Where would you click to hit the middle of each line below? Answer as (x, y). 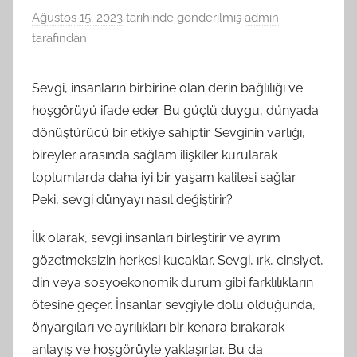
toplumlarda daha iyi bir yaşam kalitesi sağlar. (165, 178)
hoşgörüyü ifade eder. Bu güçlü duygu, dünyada (175, 111)
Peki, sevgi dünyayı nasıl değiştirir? (132, 200)
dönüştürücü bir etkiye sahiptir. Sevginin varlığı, (169, 133)
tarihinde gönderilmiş (182, 18)
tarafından (59, 39)
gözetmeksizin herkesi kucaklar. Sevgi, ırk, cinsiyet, (178, 261)
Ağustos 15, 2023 (77, 18)
